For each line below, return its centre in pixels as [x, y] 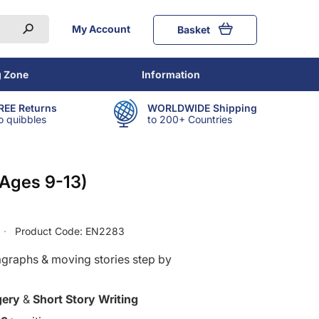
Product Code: [49, 231]
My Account [101, 28]
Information [171, 74]
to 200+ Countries [190, 119]
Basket [195, 29]
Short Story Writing [85, 299]
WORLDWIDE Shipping [202, 108]
